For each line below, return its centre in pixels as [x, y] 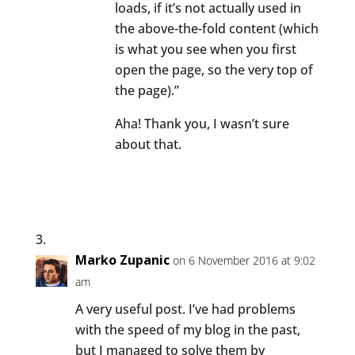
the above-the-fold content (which [216, 28]
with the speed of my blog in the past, [187, 329]
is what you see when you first [205, 49]
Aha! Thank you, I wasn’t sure [202, 123]
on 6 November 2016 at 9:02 [244, 260]
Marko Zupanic [122, 260]
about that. [148, 144]
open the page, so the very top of [214, 69]
